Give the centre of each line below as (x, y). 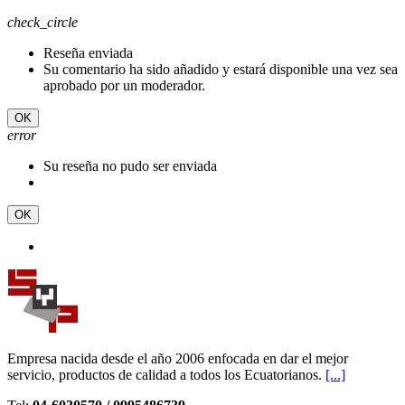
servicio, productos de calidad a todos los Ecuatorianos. (166, 375)
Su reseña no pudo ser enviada (130, 166)
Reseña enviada (88, 53)
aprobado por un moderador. (124, 86)
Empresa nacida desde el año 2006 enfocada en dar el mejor (178, 359)
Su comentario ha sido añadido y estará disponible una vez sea (221, 70)
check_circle (42, 23)
